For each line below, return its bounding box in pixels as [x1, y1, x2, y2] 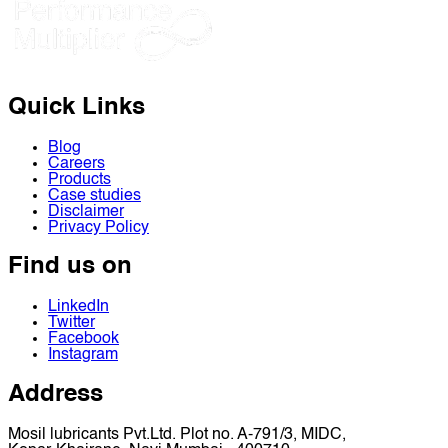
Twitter [48, 315, 95, 332]
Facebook [48, 331, 119, 348]
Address [8, 383, 103, 408]
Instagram [48, 347, 118, 364]
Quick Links [8, 95, 145, 120]
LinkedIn [48, 299, 109, 316]
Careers [48, 155, 105, 172]
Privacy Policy [48, 219, 149, 236]
